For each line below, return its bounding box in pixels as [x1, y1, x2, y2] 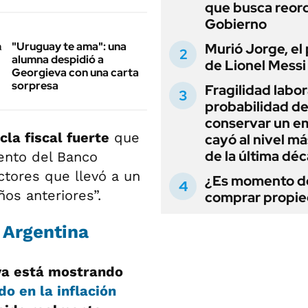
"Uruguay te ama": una [12, 39, 126, 54]
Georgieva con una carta [12, 65, 139, 80]
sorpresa [12, 78, 58, 93]
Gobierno [205, 15, 267, 33]
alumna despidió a [12, 52, 104, 67]
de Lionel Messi [205, 56, 306, 74]
